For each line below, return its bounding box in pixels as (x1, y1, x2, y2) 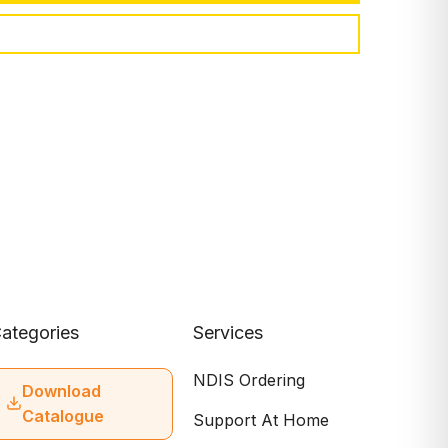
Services (192, 322, 263, 343)
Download (22, 381, 102, 401)
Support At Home (192, 410, 329, 430)
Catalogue (22, 406, 105, 426)
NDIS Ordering (192, 370, 305, 390)
